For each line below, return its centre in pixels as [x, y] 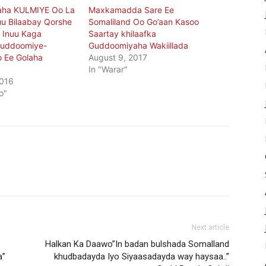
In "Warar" [108, 69]
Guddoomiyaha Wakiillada [139, 46]
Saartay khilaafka [123, 34]
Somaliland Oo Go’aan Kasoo [144, 22]
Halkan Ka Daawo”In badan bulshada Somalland [137, 244]
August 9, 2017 [118, 58]
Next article [210, 228]
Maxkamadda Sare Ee [132, 10]
